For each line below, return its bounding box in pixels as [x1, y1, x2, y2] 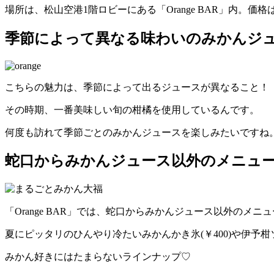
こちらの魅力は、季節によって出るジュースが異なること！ [5, 81, 269, 92]
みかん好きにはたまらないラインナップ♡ [5, 251, 191, 262]
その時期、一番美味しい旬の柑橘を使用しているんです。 [5, 104, 259, 115]
